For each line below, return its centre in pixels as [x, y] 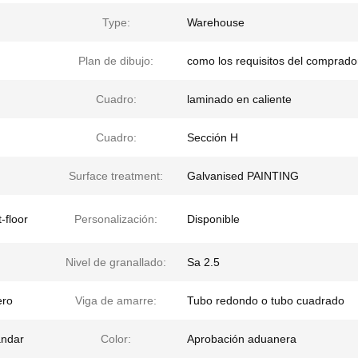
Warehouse [216, 22]
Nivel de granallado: [116, 262]
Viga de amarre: [116, 300]
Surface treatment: [116, 176]
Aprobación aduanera [242, 339]
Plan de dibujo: [116, 61]
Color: [116, 339]
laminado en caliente [239, 99]
